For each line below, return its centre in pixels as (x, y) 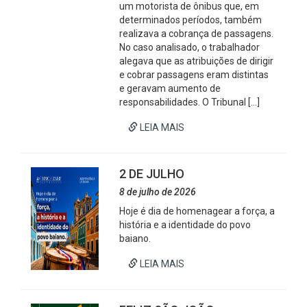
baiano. (135, 238)
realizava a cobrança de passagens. (197, 34)
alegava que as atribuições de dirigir (197, 61)
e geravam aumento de (170, 88)
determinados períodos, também (191, 20)
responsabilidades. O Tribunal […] (190, 102)
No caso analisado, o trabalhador (190, 47)
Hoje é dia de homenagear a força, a (197, 211)
